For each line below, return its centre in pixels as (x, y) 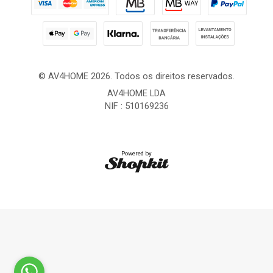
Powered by (136, 154)
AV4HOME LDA (136, 94)
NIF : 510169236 (136, 106)
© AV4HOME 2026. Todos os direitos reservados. (136, 76)
